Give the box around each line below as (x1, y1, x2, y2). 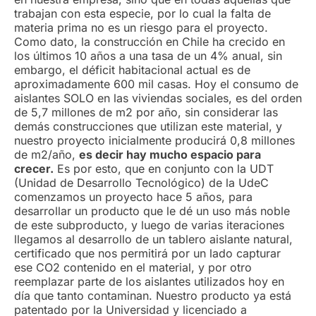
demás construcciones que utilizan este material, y (14, 119, 282, 133)
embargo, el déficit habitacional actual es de (14, 63, 250, 77)
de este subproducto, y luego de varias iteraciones (14, 218, 284, 232)
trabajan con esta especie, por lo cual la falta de (14, 6, 271, 20)
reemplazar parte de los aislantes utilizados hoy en (14, 274, 284, 288)
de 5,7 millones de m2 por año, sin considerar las (14, 105, 278, 119)
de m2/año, (14, 147, 79, 162)
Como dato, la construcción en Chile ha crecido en (14, 35, 285, 49)
